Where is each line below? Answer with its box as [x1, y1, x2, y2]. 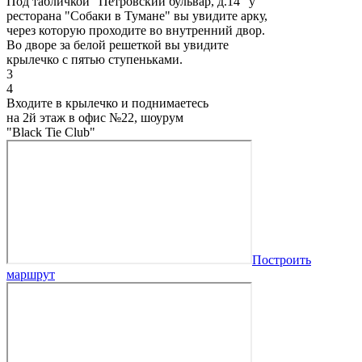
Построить [252, 252, 311, 267]
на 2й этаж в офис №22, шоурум [6, 110, 183, 124]
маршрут [6, 267, 55, 281]
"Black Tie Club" [6, 124, 95, 139]
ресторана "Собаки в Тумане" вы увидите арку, [6, 8, 267, 23]
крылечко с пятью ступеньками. [6, 52, 183, 66]
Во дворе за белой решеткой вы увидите [6, 37, 229, 52]
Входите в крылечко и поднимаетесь [6, 95, 208, 110]
